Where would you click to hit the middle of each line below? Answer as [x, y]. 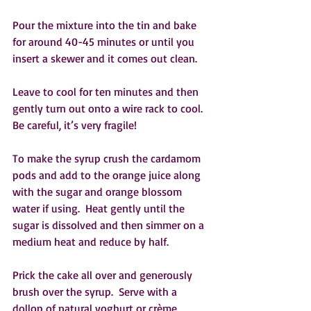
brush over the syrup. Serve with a [96, 292]
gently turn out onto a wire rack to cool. [110, 109]
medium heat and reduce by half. [93, 242]
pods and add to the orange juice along [108, 175]
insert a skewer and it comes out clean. [105, 59]
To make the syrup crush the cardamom [108, 159]
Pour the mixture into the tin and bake [106, 25]
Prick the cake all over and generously [104, 275]
